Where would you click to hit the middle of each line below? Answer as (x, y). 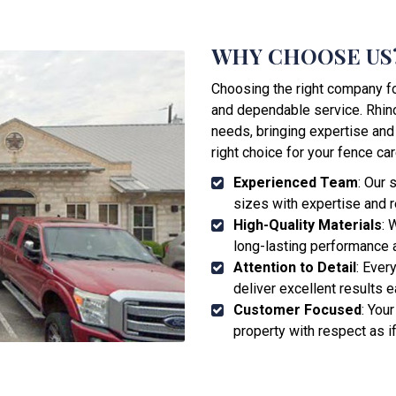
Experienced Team (296, 182)
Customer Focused (297, 309)
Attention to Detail (295, 267)
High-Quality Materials (308, 225)
